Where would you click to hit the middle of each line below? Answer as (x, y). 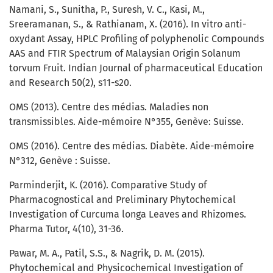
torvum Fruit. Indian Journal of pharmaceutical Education (136, 68)
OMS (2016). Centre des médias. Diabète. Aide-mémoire (132, 146)
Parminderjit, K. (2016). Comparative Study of (108, 185)
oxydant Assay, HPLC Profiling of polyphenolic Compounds (136, 39)
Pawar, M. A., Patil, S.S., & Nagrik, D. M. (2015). (107, 253)
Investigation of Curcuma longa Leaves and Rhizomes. (128, 214)
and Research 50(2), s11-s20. (70, 83)
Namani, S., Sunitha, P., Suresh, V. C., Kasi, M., (107, 10)
